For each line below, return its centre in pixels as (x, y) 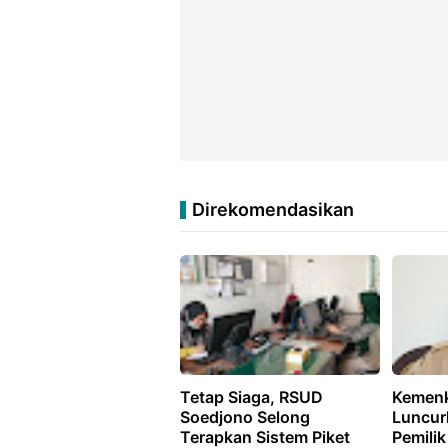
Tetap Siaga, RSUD (251, 397)
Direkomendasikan (273, 209)
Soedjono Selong (245, 417)
